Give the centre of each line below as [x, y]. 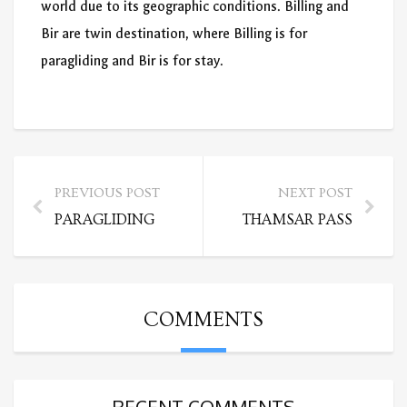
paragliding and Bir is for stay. [132, 61]
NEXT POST [315, 193]
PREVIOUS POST [107, 193]
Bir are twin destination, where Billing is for [174, 34]
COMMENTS [203, 320]
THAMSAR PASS [297, 220]
